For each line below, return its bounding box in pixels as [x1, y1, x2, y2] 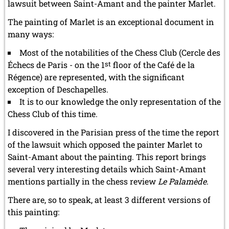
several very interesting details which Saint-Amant [8, 163, 206, 174]
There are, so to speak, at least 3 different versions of [8, 194, 211, 205]
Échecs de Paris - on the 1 [8, 59, 105, 70]
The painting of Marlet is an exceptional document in [8, 16, 214, 27]
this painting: [8, 206, 59, 217]
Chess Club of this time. [8, 108, 98, 119]
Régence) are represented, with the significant [8, 71, 185, 82]
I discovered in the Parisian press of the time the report [8, 126, 219, 138]
